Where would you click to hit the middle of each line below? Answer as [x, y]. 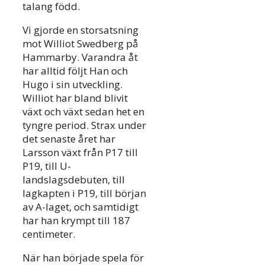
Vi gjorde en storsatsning [80, 30]
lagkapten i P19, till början [84, 193]
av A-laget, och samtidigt [80, 207]
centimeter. [49, 234]
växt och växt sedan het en [83, 112]
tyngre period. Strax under [84, 125]
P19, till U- [47, 166]
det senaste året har [69, 139]
